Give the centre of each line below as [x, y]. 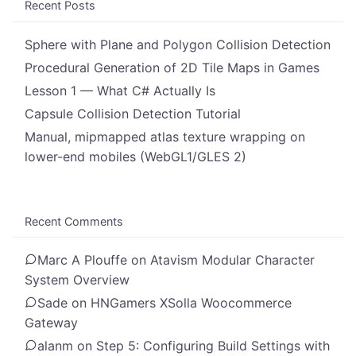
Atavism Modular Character [232, 260]
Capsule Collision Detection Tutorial [133, 113]
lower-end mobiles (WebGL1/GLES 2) [135, 156]
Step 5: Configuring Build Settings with [213, 346]
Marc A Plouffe [82, 260]
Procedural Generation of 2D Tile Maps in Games [172, 67]
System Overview [77, 280]
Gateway [51, 323]
